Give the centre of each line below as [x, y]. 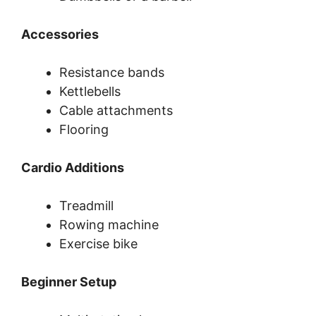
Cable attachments [116, 111]
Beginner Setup [69, 282]
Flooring [84, 130]
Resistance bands [112, 73]
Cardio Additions [73, 168]
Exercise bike [98, 244]
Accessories [60, 35]
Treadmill [86, 206]
